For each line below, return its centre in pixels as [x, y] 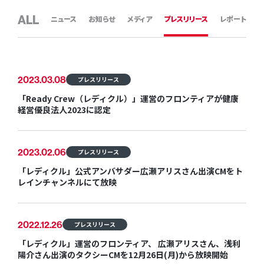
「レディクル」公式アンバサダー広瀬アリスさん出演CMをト [130, 171]
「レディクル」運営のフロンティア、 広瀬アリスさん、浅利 [129, 243]
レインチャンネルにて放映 [67, 182]
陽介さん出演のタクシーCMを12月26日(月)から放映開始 [123, 255]
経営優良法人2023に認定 [64, 110]
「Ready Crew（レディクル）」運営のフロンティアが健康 [128, 98]
